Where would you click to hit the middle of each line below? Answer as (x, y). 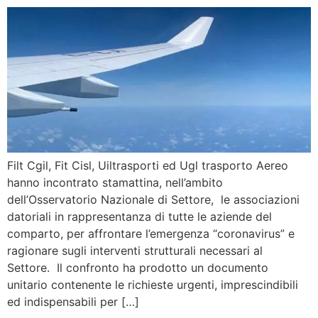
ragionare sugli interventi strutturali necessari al (135, 251)
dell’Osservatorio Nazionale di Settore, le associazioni (153, 200)
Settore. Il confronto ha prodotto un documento (138, 268)
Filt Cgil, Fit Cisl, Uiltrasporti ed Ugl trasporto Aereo (148, 166)
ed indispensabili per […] (73, 302)
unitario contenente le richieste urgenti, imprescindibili (153, 285)
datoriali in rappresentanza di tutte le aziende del (139, 217)
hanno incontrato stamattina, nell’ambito (115, 183)
